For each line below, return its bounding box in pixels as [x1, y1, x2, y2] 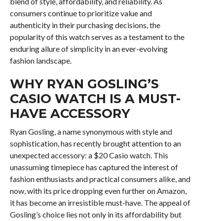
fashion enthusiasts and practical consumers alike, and [9, 174, 190, 184]
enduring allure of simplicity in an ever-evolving [9, 43, 168, 53]
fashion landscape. [9, 55, 72, 65]
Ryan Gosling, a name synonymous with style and [9, 126, 172, 136]
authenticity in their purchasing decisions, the [9, 20, 160, 30]
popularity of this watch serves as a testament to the [9, 32, 184, 41]
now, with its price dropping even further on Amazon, [9, 185, 186, 195]
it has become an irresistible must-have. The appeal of [9, 197, 190, 207]
